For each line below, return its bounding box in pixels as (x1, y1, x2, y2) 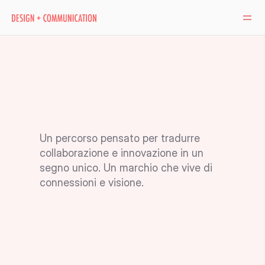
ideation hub (40, 109, 179, 140)
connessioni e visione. (40, 176, 144, 189)
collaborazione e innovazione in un (40, 147, 204, 159)
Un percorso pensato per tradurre (40, 132, 201, 144)
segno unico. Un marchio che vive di (40, 161, 213, 174)
